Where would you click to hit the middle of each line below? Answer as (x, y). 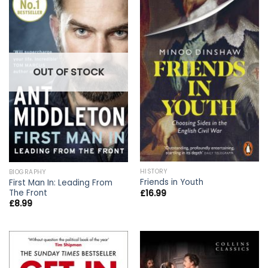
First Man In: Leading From (60, 182)
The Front (28, 193)
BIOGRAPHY (28, 172)
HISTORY (154, 171)
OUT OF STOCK (68, 72)
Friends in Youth (171, 182)
